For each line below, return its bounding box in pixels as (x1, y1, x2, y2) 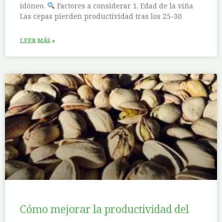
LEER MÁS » (20, 37, 55, 46)
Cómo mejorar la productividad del (20, 202, 189, 217)
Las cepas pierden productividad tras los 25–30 (20, 11, 182, 21)
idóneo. (20, 1, 47, 11)
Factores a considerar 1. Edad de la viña (55, 1, 193, 11)
